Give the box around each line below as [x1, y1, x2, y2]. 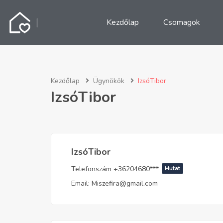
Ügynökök [93, 76, 124, 86]
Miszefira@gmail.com [92, 179, 158, 189]
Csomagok [163, 17, 200, 28]
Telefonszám [71, 164, 111, 174]
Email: [71, 179, 90, 189]
